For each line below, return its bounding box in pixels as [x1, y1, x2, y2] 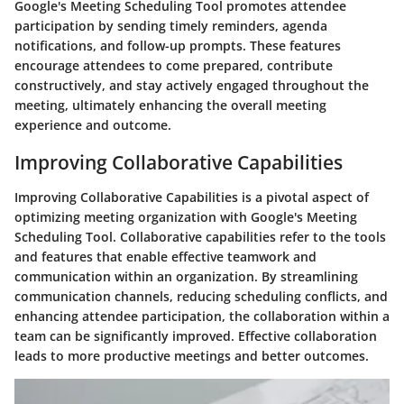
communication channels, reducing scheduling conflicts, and [14, 287, 388, 305]
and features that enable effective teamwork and [14, 247, 317, 265]
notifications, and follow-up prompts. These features [14, 37, 341, 54]
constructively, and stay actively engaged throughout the [14, 77, 369, 94]
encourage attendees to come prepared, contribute [14, 57, 333, 74]
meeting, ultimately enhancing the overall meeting [14, 96, 326, 114]
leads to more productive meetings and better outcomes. [14, 346, 369, 364]
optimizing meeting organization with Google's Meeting [14, 207, 357, 225]
